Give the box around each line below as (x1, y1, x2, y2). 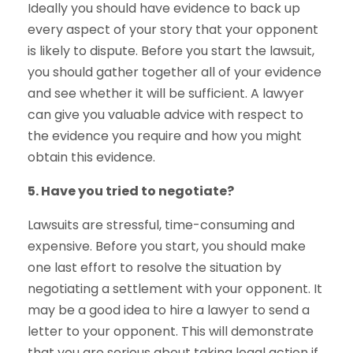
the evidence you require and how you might (28, 127, 302, 145)
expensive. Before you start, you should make (28, 237, 306, 255)
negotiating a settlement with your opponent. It (28, 280, 322, 298)
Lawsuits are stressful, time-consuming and (28, 216, 295, 234)
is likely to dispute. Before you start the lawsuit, (28, 42, 314, 60)
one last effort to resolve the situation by (28, 258, 281, 277)
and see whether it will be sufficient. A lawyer (28, 84, 304, 102)
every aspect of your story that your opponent (28, 20, 318, 39)
